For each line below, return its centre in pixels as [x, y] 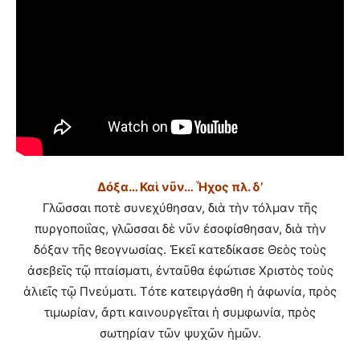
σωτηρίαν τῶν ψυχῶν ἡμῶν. [180, 333]
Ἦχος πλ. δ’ [229, 186]
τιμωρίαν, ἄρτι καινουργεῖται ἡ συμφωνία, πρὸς [180, 312]
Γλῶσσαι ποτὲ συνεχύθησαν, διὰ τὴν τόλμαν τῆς [180, 207]
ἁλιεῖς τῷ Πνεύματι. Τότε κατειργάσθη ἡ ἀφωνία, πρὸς [180, 291]
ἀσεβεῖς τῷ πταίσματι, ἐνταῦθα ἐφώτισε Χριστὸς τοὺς [180, 270]
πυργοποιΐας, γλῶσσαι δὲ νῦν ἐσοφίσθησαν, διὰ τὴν [180, 228]
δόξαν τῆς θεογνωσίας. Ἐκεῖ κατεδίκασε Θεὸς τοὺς [180, 249]
